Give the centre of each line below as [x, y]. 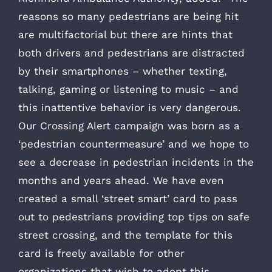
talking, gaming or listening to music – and [128, 89]
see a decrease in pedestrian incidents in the [136, 162]
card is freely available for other [101, 253]
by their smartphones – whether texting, [123, 71]
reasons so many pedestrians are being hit [128, 16]
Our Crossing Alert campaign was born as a [129, 125]
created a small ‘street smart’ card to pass [128, 198]
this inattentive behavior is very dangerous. [133, 107]
